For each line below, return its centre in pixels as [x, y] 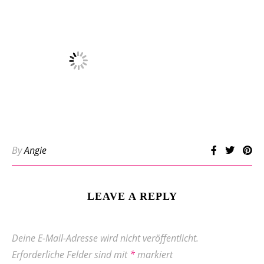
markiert [154, 255]
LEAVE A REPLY [132, 196]
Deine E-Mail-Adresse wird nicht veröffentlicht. [105, 238]
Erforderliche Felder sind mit [71, 255]
